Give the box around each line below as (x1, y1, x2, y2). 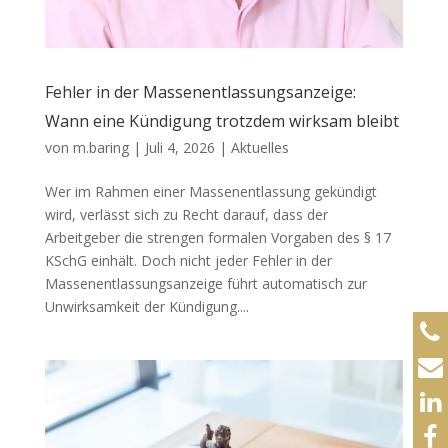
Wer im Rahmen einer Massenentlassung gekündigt (44, 182, 377, 202)
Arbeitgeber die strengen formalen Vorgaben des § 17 (44, 228, 391, 248)
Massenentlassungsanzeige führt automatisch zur (44, 274, 367, 294)
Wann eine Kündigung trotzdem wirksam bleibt (44, 110, 399, 133)
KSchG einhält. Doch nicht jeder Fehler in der (44, 251, 332, 271)
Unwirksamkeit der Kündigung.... (44, 297, 249, 317)
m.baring (72, 138, 129, 158)
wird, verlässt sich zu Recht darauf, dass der (44, 205, 328, 225)
